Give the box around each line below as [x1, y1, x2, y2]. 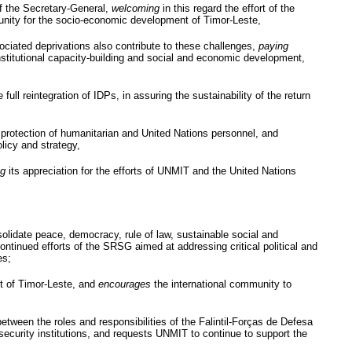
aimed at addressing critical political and [132, 240, 317, 252]
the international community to [151, 277, 291, 290]
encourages [98, 277, 151, 290]
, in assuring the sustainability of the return [116, 89, 310, 101]
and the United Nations [189, 164, 296, 177]
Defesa [280, 315, 313, 328]
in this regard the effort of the [159, 2, 295, 14]
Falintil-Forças [199, 315, 263, 328]
